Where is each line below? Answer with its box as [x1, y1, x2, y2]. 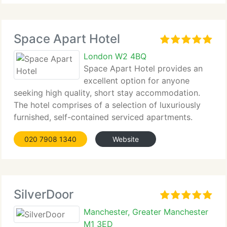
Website [112, 135, 139, 143]
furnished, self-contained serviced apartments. [14, 112, 193, 122]
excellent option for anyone [84, 75, 190, 86]
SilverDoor [14, 187, 73, 202]
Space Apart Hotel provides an [84, 63, 203, 73]
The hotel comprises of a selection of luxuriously [14, 100, 201, 110]
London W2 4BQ [84, 51, 146, 61]
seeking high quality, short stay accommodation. [14, 88, 200, 98]
